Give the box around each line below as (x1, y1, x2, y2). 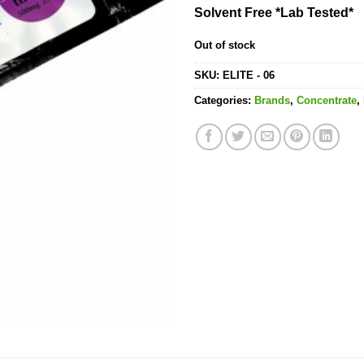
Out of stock (194, 39, 255, 52)
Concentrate (297, 94, 357, 107)
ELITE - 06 (223, 69, 275, 82)
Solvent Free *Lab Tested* (194, 5, 353, 19)
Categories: (194, 94, 254, 107)
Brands (254, 94, 290, 107)
